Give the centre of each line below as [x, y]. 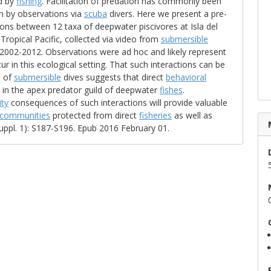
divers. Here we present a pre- [167, 14]
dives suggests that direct [113, 77]
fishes [171, 90]
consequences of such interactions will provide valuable [118, 103]
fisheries [155, 115]
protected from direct [95, 115]
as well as [192, 115]
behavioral [186, 77]
